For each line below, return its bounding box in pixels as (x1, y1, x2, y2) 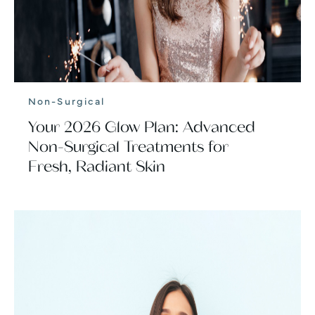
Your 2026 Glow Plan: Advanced (28, 117, 255, 136)
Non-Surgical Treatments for (28, 137, 229, 156)
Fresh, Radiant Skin (28, 157, 165, 176)
